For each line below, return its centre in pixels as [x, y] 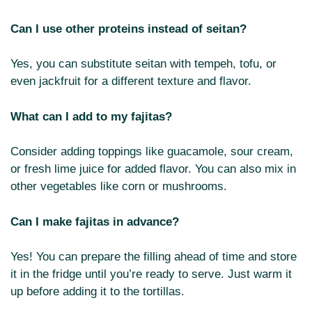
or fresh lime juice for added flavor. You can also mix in [153, 169]
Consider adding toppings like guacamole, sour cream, [152, 152]
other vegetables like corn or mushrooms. [119, 187]
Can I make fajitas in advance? [95, 221]
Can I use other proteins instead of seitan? [128, 29]
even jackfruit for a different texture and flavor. [131, 81]
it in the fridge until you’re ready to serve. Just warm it [151, 274]
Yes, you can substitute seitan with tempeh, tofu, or [143, 64]
